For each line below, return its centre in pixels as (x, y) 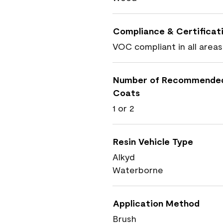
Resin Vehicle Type (153, 141)
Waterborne (138, 170)
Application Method (156, 203)
